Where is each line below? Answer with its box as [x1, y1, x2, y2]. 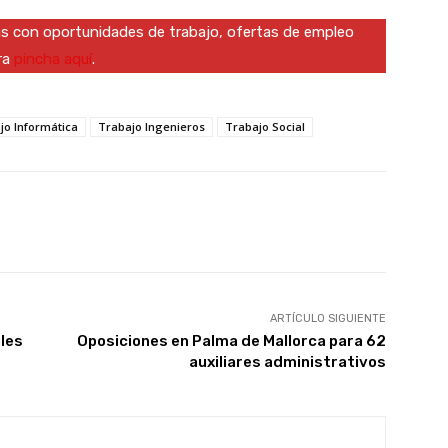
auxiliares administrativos [188, 352, 386, 371]
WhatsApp [110, 213, 170, 229]
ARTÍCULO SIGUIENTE [269, 311, 386, 325]
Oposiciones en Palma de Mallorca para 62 [76, 331, 386, 350]
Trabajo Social [225, 118, 305, 134]
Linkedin [250, 213, 302, 229]
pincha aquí [14, 49, 92, 68]
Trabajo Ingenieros [98, 118, 205, 134]
